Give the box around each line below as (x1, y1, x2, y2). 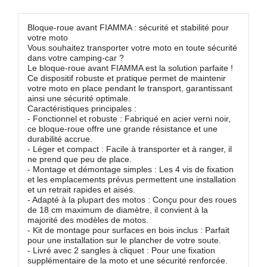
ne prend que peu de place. (27, 154, 132, 164)
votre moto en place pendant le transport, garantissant (27, 83, 232, 94)
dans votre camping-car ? (27, 53, 124, 63)
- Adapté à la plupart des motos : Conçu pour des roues (27, 195, 237, 205)
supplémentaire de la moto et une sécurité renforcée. (27, 256, 228, 266)
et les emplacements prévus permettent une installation (27, 175, 236, 185)
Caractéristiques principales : (27, 104, 136, 114)
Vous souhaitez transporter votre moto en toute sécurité (27, 43, 237, 53)
